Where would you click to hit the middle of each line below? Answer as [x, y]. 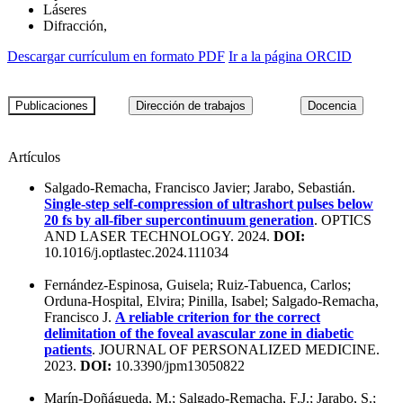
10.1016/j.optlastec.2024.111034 [136, 252]
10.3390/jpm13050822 [178, 365]
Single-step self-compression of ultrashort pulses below [209, 203]
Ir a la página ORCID [290, 56]
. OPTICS [343, 219]
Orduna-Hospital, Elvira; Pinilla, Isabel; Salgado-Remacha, [211, 300]
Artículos [34, 157]
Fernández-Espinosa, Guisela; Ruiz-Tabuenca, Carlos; [197, 284]
